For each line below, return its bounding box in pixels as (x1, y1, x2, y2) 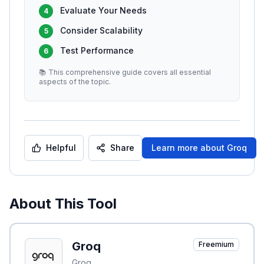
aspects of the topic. (39, 77, 111, 86)
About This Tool (9, 195, 117, 212)
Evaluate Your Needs (60, 5, 147, 15)
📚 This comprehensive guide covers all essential (39, 68, 211, 77)
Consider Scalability (60, 25, 143, 35)
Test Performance (60, 45, 134, 55)
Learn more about (151, 143, 227, 153)
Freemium (199, 240, 234, 249)
